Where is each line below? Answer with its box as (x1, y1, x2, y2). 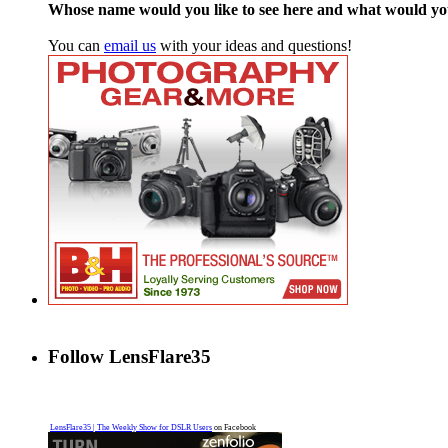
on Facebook (212, 422, 256, 432)
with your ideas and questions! (156, 37, 352, 55)
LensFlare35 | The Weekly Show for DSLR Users (50, 422, 212, 432)
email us (104, 37, 156, 55)
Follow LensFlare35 (48, 346, 211, 368)
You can (48, 37, 104, 55)
